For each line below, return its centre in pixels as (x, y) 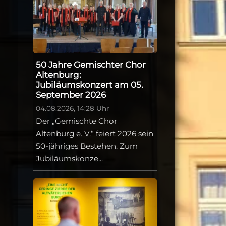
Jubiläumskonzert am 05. (90, 85)
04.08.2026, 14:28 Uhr (72, 109)
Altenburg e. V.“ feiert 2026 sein (95, 134)
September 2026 (71, 95)
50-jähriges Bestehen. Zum (87, 146)
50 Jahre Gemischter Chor (91, 65)
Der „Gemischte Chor (76, 121)
